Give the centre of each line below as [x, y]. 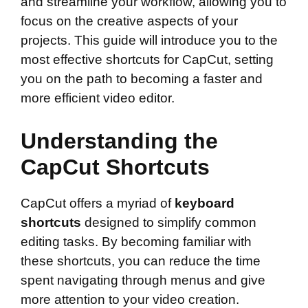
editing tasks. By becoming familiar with [136, 241]
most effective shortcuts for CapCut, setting [147, 60]
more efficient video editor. [98, 98]
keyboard [205, 203]
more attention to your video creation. [130, 299]
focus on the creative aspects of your [129, 21]
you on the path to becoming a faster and [142, 79]
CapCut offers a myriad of [98, 203]
